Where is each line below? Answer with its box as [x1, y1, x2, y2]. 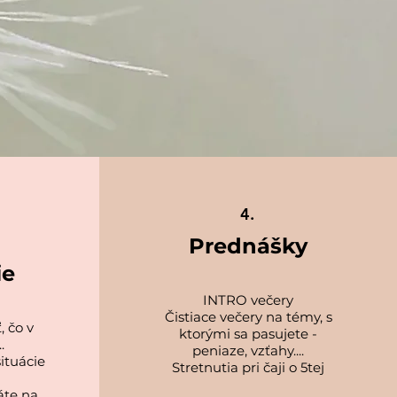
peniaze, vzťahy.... [192, 342, 304, 359]
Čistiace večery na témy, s [164, 308, 332, 325]
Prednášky [189, 233, 307, 259]
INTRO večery [203, 292, 293, 308]
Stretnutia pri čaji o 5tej [172, 359, 324, 376]
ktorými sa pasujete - [179, 325, 317, 342]
